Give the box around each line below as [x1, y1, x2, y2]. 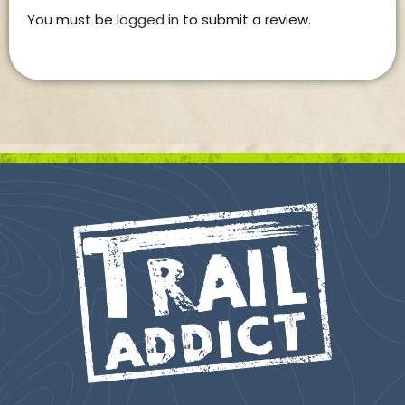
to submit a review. [179, 10, 311, 30]
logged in [117, 10, 179, 30]
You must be [27, 10, 117, 30]
